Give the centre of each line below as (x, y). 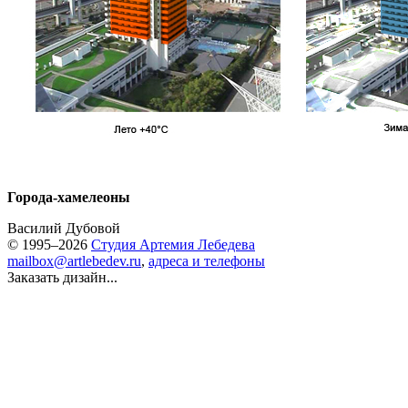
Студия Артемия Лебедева (173, 245)
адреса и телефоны (207, 261)
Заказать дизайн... (62, 277)
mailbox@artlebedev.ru (74, 261)
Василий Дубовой (64, 228)
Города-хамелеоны (69, 197)
